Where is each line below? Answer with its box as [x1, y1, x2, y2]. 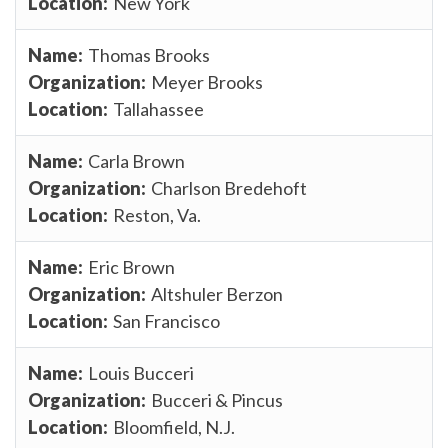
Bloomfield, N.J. [113, 415, 235, 438]
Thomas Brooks [88, 43, 210, 66]
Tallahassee [113, 97, 204, 120]
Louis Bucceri [88, 361, 194, 384]
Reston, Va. [113, 203, 201, 226]
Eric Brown [88, 255, 175, 278]
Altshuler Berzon [151, 282, 283, 305]
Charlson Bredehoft [151, 176, 307, 199]
